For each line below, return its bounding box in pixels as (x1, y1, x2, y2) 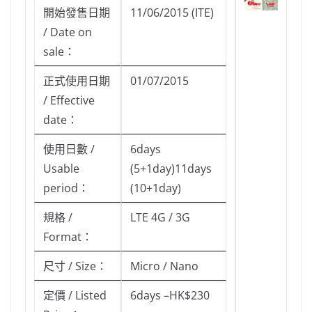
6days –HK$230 (130, 288, 212, 304)
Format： (43, 229, 93, 245)
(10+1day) (130, 180, 181, 196)
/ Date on (43, 24, 92, 40)
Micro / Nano (130, 258, 198, 274)
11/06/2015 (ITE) (130, 5, 214, 21)
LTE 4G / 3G (130, 210, 190, 226)
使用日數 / (43, 141, 95, 157)
